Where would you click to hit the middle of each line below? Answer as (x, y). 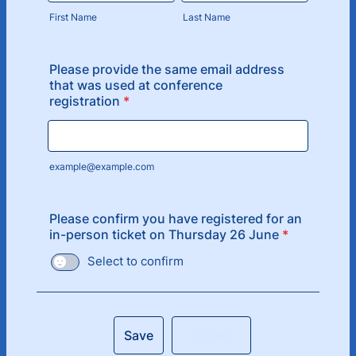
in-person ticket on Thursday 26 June (164, 234)
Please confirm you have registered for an (176, 219)
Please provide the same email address (167, 69)
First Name (73, 17)
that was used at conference (136, 85)
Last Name (207, 17)
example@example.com (102, 166)
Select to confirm (135, 261)
